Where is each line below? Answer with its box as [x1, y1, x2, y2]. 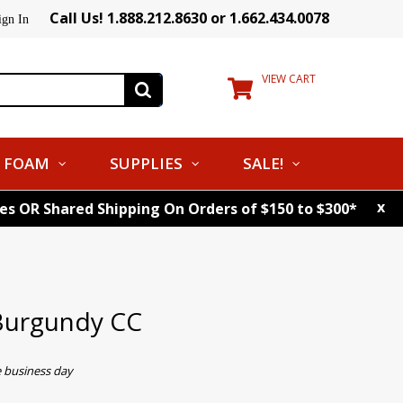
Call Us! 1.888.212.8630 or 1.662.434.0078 [49, 8, 329, 28]
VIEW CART [262, 71, 316, 86]
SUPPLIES [110, 153, 183, 174]
